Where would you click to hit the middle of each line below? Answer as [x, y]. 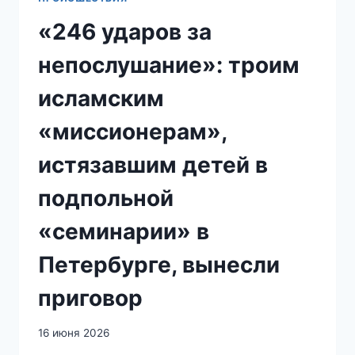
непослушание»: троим [169, 65]
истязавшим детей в [153, 164]
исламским [101, 98]
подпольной [106, 198]
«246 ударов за [125, 31]
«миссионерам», [132, 131]
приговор [90, 298]
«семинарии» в [124, 231]
